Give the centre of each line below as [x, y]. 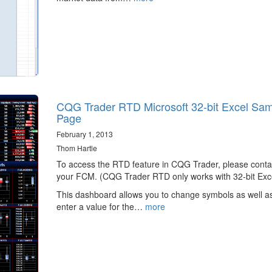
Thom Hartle [76, 148]
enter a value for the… [100, 206]
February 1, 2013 [84, 134]
